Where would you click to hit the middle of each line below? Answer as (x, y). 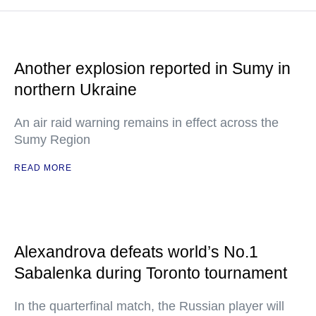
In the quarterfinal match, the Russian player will (149, 306)
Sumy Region (52, 140)
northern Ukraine (75, 90)
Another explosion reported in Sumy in (152, 68)
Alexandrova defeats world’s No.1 (136, 252)
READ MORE (43, 168)
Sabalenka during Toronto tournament (151, 273)
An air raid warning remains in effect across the (146, 123)
